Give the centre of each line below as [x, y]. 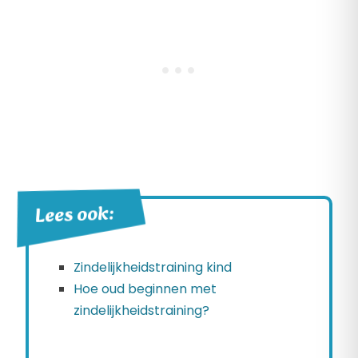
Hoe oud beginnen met [145, 289]
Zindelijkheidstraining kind [153, 268]
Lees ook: [74, 216]
